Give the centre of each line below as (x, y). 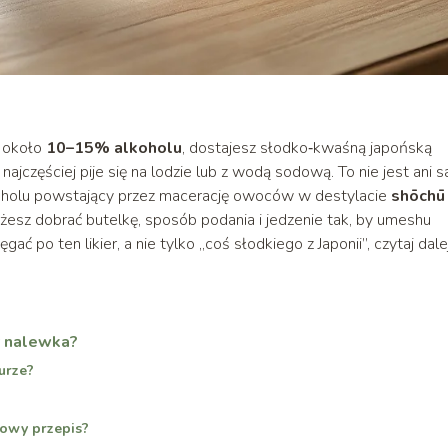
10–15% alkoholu (114, 147)
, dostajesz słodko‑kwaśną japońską (307, 147)
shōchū (418, 195)
